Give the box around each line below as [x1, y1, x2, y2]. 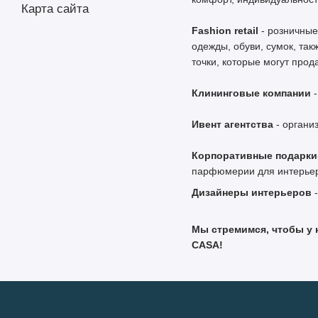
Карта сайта [21, 2, 89, 16]
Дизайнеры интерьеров [192, 186, 312, 198]
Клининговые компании [192, 87, 311, 99]
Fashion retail [192, 24, 258, 36]
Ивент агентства [192, 118, 273, 130]
